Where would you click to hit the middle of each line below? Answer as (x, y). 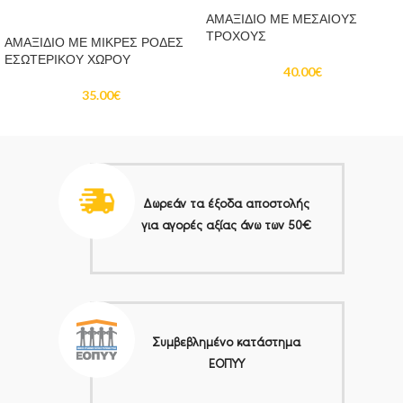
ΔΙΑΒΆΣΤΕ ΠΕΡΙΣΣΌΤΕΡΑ (101, 15)
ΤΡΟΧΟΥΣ (236, 36)
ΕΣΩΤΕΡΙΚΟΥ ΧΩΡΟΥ (67, 59)
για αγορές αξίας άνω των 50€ (226, 224)
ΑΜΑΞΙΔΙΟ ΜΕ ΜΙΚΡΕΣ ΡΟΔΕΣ (94, 42)
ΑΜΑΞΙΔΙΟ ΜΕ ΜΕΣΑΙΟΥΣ (282, 19)
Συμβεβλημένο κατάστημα (226, 341)
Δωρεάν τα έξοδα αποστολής (226, 203)
